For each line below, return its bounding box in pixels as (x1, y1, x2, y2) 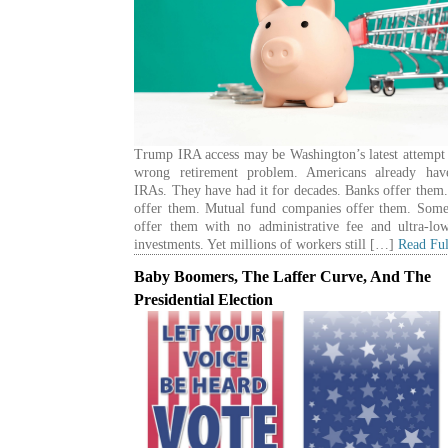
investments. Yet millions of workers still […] (134, 236, 399, 252)
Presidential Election (134, 290, 274, 308)
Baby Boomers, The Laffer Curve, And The (134, 267, 432, 285)
